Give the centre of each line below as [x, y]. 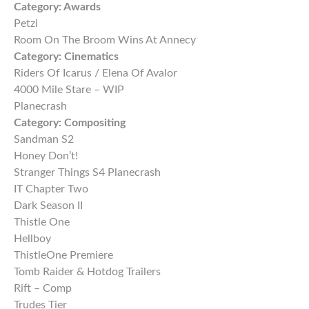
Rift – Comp [43, 289]
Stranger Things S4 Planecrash [87, 173]
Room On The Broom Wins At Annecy [105, 40]
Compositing [95, 123]
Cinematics [91, 57]
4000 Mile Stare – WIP [69, 90]
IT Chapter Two [51, 189]
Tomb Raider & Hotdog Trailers [87, 272]
